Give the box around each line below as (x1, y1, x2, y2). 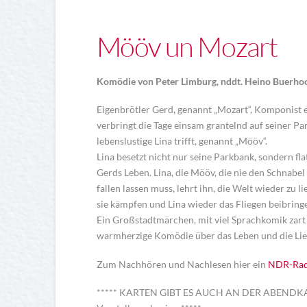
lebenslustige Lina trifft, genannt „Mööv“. (96, 135, 267, 147)
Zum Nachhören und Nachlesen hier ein (96, 258, 268, 270)
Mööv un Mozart (96, 29, 278, 64)
